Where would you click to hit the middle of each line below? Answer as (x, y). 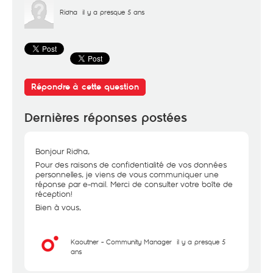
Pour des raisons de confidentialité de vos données (131, 165)
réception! (54, 194)
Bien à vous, (58, 207)
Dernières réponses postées (106, 118)
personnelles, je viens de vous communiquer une (127, 174)
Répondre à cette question (85, 87)
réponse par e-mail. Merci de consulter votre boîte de (134, 184)
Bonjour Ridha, (62, 151)
